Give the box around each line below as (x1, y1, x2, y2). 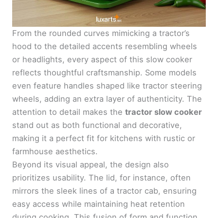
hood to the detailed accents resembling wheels (12, 41, 198, 51)
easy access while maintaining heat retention (12, 199, 185, 209)
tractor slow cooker (125, 107, 202, 117)
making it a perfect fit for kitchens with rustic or (12, 133, 196, 143)
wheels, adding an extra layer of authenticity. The (12, 93, 202, 104)
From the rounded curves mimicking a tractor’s (12, 28, 190, 38)
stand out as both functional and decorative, (12, 120, 182, 130)
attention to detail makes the (12, 107, 126, 117)
